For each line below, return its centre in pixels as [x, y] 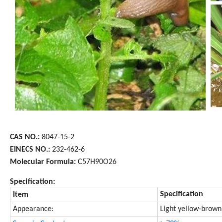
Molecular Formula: [43, 162]
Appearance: [33, 209]
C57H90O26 [96, 162]
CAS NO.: [25, 137]
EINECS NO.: [30, 149]
